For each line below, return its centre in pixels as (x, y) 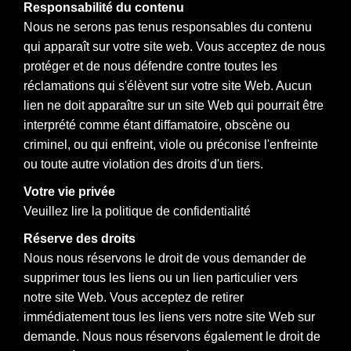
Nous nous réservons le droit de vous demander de (165, 258)
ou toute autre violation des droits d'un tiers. (143, 164)
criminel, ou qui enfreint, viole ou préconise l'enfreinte (171, 144)
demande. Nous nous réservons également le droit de (172, 336)
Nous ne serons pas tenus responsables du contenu (168, 27)
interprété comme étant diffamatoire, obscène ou (157, 125)
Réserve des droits (80, 238)
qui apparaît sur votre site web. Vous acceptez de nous (174, 46)
